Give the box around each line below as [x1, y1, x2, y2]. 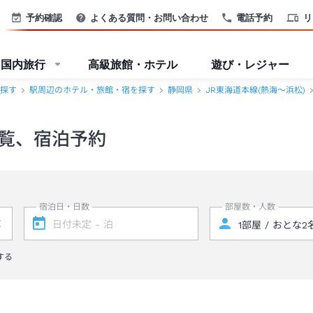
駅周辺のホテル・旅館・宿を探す [29, 85, 155, 95]
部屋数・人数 [225, 202, 276, 212]
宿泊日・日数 [38, 202, 89, 212]
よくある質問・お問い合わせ [90, 11, 208, 23]
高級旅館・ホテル [88, 57, 177, 71]
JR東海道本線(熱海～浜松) [205, 85, 305, 95]
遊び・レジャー [211, 57, 289, 71]
